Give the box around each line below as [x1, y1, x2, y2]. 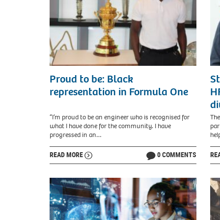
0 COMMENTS [157, 150, 196, 160]
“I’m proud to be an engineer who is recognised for [50, 112, 190, 122]
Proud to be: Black [50, 72, 133, 86]
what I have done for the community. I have [50, 121, 171, 131]
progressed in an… [50, 130, 102, 140]
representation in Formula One [50, 84, 188, 99]
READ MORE [50, 150, 84, 160]
